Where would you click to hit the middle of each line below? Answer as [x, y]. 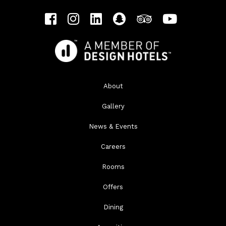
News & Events [113, 127]
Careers [113, 147]
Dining [113, 207]
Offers [113, 187]
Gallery [113, 106]
